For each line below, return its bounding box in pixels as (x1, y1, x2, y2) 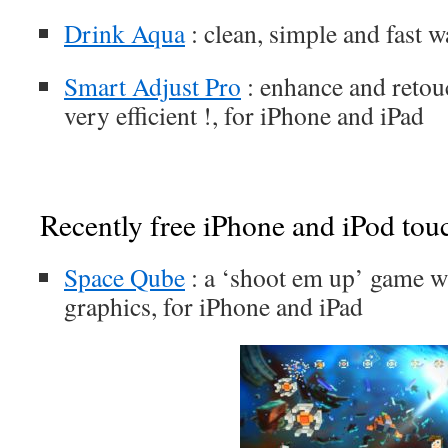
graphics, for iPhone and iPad (64, 289, 363, 323)
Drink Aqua (64, 16, 185, 50)
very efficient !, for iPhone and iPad (64, 98, 424, 132)
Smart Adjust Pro (64, 69, 241, 103)
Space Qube (64, 260, 185, 294)
